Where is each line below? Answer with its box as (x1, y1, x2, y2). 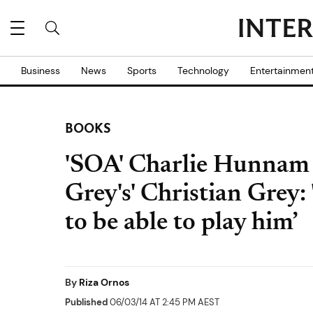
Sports (127, 64, 156, 77)
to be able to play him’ (65, 211, 298, 236)
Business (21, 64, 60, 77)
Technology (177, 64, 229, 77)
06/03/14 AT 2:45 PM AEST (108, 296, 219, 308)
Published (65, 296, 108, 308)
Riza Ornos (79, 276, 129, 289)
